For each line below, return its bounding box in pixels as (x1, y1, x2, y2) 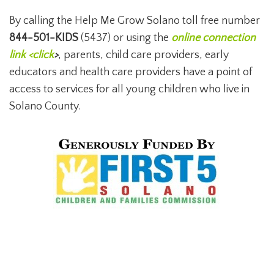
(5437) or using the (81, 32, 171, 44)
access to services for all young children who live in (9, 83, 250, 95)
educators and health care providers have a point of (9, 66, 252, 78)
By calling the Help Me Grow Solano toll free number (9, 15, 260, 27)
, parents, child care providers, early (58, 49, 229, 61)
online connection (171, 32, 256, 44)
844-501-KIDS (9, 32, 81, 44)
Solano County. (9, 100, 81, 113)
